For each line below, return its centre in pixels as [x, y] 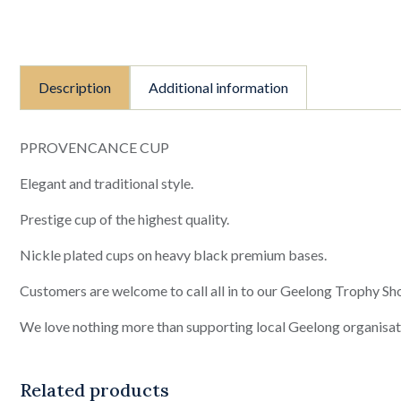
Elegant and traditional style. [107, 183]
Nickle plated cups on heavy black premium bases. [173, 254]
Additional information [218, 87]
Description [75, 87]
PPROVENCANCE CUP [94, 147]
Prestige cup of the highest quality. [124, 218]
